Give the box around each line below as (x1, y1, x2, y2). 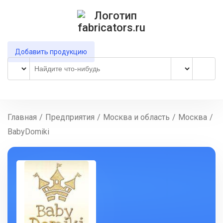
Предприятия (45, 112, 95, 122)
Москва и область (103, 112, 170, 122)
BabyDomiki (7, 127, 49, 136)
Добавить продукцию (15, 48, 87, 56)
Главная (7, 112, 37, 122)
